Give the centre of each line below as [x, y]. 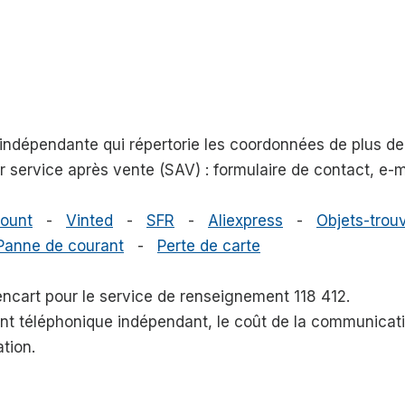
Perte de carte [209, 246]
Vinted [89, 221]
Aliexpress [245, 221]
